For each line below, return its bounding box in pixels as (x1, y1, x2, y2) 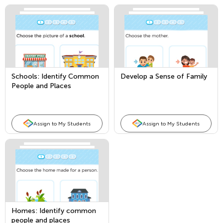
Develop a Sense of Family (120, 72, 207, 81)
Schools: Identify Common (11, 72, 99, 81)
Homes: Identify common (11, 207, 96, 215)
